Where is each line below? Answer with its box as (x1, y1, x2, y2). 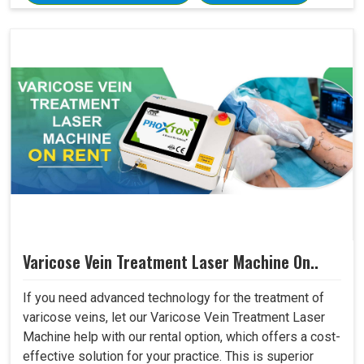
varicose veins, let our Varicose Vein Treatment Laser (23, 310, 325, 326)
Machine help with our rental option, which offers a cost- (23, 329, 340, 345)
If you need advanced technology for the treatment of (23, 290, 324, 306)
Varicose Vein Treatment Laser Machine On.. (23, 249, 318, 275)
